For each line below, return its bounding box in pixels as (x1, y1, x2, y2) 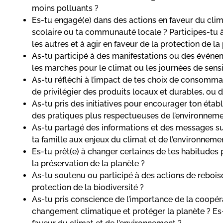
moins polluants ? (32, 3, 99, 13)
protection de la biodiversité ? (32, 182, 144, 192)
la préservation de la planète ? (32, 158, 145, 168)
